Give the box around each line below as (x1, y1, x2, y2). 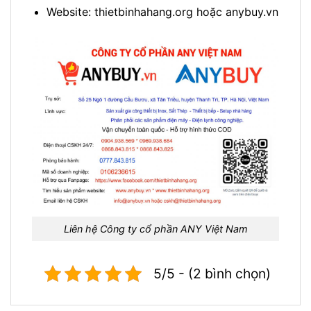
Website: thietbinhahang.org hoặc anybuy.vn (46, 5, 278, 19)
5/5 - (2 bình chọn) (153, 264, 271, 282)
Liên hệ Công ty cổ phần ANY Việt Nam (63, 222, 248, 235)
